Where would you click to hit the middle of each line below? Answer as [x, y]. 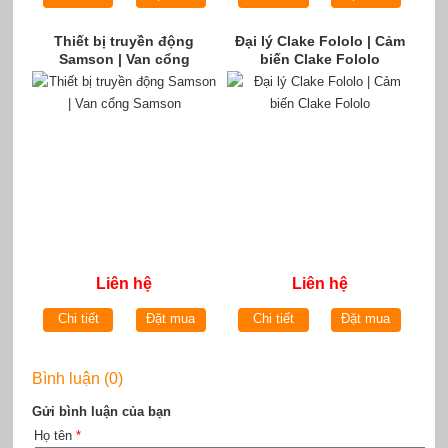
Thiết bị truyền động [124, 40]
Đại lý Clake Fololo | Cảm [319, 40]
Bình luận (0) [77, 379]
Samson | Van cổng [124, 58]
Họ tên [54, 436]
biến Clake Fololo [319, 58]
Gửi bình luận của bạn [101, 412]
